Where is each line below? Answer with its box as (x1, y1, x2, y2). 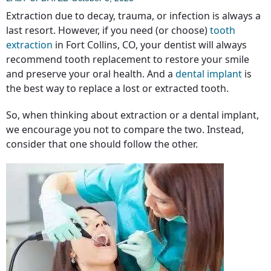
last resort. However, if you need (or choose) (6, 24, 210, 37)
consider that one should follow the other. (6, 137, 198, 151)
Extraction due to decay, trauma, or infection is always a (6, 9, 261, 22)
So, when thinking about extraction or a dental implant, (6, 108, 259, 122)
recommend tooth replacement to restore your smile (6, 53, 249, 66)
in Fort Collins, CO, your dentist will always (53, 38, 247, 51)
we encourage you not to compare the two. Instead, (6, 123, 244, 136)
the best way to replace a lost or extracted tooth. (6, 82, 229, 95)
